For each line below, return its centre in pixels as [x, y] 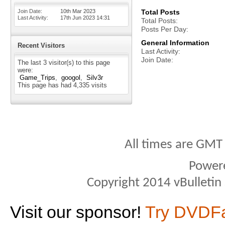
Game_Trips [37, 78]
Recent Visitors [41, 45]
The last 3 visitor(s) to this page [64, 63]
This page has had [45, 85]
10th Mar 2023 [78, 11]
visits [98, 85]
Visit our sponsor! [78, 212]
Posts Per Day [164, 29]
